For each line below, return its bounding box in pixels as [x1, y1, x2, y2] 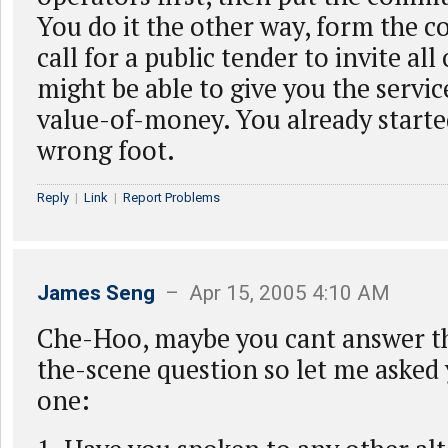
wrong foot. [37, 133, 175, 167]
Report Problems [123, 190, 220, 205]
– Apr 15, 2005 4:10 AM [155, 281, 390, 305]
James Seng [37, 281, 155, 305]
